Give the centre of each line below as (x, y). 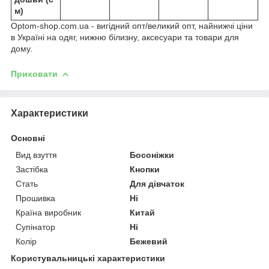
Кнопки (145, 169)
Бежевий (149, 241)
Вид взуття (36, 155)
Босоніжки (152, 155)
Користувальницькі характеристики (88, 258)
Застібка (32, 169)
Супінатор (35, 227)
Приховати (34, 74)
